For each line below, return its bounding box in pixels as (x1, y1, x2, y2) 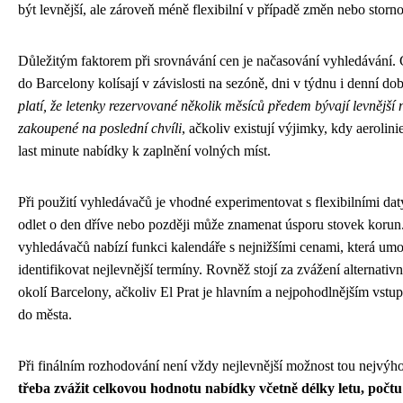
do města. (18, 307, 72, 323)
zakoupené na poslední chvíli (18, 121, 182, 137)
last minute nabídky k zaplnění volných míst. (18, 143, 271, 159)
